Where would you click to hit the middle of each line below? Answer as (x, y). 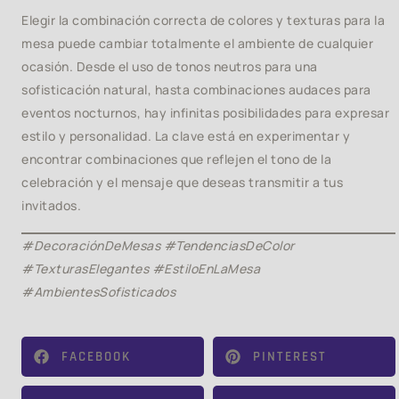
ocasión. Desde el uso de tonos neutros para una (170, 66)
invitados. (51, 205)
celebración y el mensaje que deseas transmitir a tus (182, 182)
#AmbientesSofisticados (98, 292)
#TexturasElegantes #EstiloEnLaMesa (141, 269)
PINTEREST (290, 356)
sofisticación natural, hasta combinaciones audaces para (196, 90)
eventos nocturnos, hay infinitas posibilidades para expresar (205, 113)
